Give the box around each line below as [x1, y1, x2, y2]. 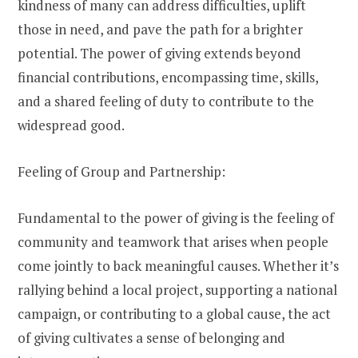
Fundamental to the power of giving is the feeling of [18, 209, 334, 228]
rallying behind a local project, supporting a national [18, 280, 337, 300]
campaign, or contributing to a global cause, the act [18, 304, 331, 324]
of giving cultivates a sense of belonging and [18, 328, 285, 348]
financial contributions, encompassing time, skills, [18, 68, 318, 87]
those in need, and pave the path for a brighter [18, 20, 303, 39]
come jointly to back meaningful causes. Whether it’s [18, 257, 339, 276]
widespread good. [18, 116, 125, 135]
